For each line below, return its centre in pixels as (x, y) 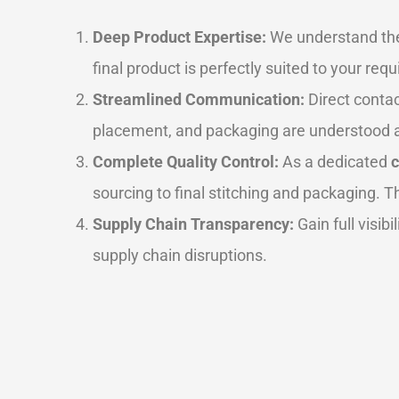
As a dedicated (335, 161)
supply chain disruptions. (180, 255)
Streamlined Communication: (199, 99)
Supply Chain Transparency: (193, 224)
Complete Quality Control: (186, 161)
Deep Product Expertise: (179, 37)
